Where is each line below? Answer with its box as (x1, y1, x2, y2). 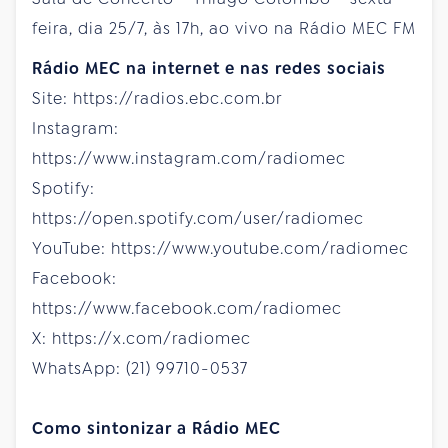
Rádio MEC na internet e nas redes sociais (32, 57, 386, 79)
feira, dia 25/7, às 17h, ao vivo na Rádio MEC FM (32, 17, 416, 39)
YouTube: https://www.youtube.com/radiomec (32, 237, 409, 259)
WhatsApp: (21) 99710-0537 (32, 357, 248, 379)
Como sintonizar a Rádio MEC (32, 417, 281, 439)
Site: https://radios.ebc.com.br (32, 87, 282, 109)
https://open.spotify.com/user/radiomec (32, 207, 364, 229)
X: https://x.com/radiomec (32, 327, 251, 349)
